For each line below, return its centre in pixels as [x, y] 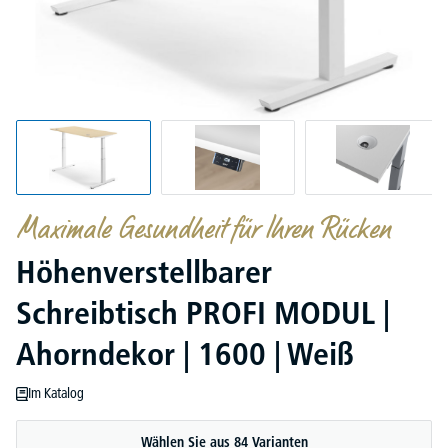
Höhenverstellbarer [144, 272]
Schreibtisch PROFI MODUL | [203, 313]
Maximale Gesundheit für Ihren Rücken [203, 231]
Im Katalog [56, 393]
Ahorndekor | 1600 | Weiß [185, 354]
